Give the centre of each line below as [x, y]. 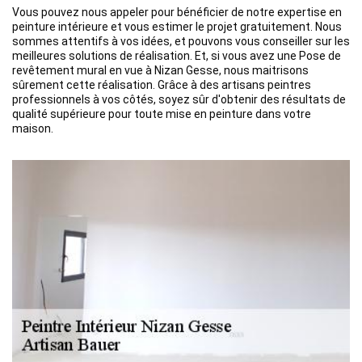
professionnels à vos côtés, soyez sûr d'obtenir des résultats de [179, 99]
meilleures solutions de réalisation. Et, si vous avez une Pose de [177, 56]
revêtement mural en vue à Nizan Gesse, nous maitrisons [160, 70]
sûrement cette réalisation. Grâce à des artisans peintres [162, 85]
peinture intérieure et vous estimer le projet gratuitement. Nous [177, 27]
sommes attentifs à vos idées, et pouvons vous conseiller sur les [181, 41]
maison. [33, 128]
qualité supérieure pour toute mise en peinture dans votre [162, 114]
